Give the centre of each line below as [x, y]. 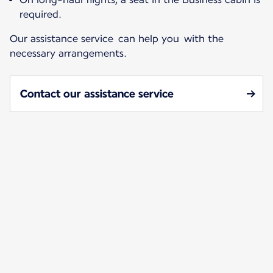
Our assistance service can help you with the [117, 39]
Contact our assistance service [97, 94]
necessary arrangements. [69, 54]
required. [41, 15]
